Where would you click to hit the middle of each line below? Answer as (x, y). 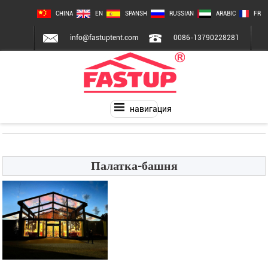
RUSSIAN (182, 13)
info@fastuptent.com (104, 38)
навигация (151, 109)
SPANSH (136, 13)
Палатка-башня (134, 166)
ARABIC (226, 13)
